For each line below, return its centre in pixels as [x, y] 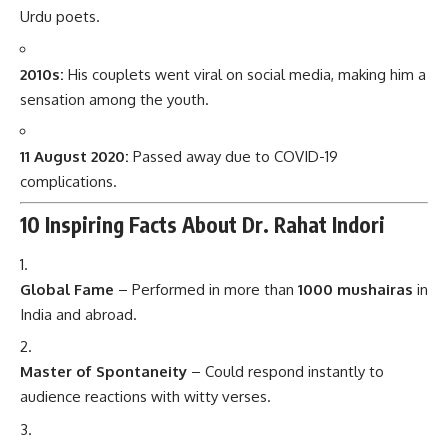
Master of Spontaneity [103, 372]
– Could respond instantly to [285, 372]
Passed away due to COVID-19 [233, 157]
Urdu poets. [60, 17]
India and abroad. [78, 314]
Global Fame [67, 289]
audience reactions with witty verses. [145, 397]
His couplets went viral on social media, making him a [245, 74]
